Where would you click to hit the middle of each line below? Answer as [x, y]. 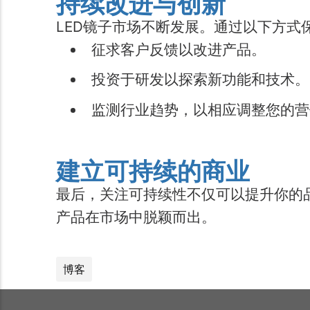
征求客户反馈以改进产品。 [179, 50]
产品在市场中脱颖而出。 [136, 217]
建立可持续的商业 [153, 171]
